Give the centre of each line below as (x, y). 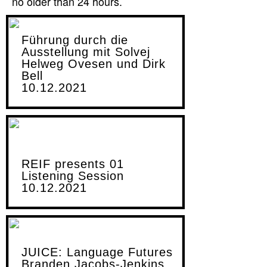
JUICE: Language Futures (97, 252)
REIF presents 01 (73, 164)
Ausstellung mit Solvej (86, 52)
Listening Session (73, 176)
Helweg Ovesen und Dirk (94, 63)
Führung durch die (75, 40)
